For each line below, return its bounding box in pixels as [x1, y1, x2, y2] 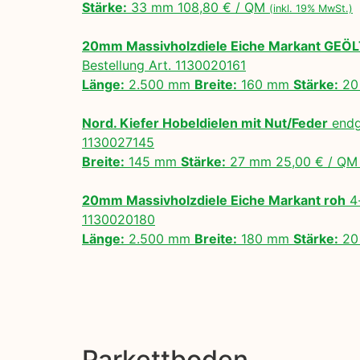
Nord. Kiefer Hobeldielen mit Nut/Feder [82, 115, 328, 132]
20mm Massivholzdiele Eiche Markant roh [82, 192, 346, 209]
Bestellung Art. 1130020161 [82, 57, 246, 74]
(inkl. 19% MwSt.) [269, 2, 353, 15]
